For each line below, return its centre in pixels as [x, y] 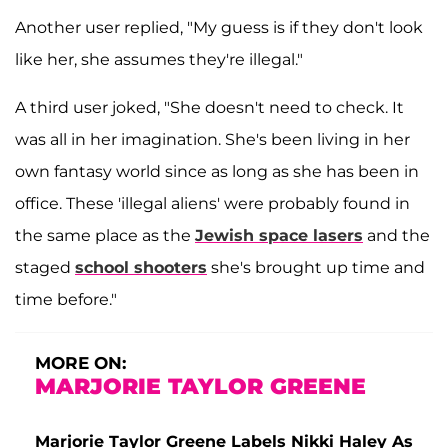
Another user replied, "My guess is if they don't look [219, 27]
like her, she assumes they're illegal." [159, 59]
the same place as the [105, 235]
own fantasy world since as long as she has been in [217, 171]
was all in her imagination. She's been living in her [212, 139]
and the [396, 235]
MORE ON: [80, 362]
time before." [66, 299]
